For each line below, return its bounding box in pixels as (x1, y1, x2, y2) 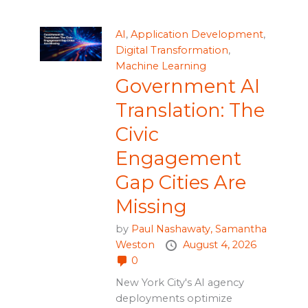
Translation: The (115, 98, 265, 122)
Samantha (214, 222, 267, 235)
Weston (115, 238, 157, 251)
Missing (115, 195, 187, 218)
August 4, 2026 (182, 238, 256, 251)
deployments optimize (115, 291, 232, 305)
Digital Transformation (115, 43, 228, 56)
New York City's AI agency (115, 276, 244, 289)
